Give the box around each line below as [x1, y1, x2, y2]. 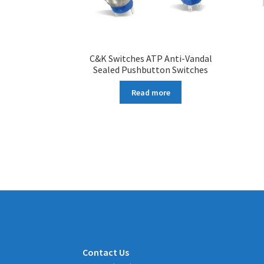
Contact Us [82, 246, 130, 259]
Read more [131, 87, 170, 98]
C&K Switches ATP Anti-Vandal [89, 52, 212, 65]
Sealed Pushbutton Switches [93, 64, 209, 76]
